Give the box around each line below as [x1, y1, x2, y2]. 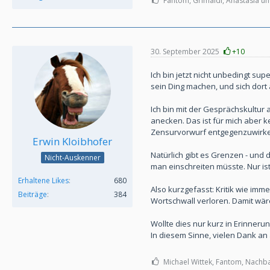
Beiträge [18, 189, 47, 200]
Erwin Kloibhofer [33, 134, 112, 149]
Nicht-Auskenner [44, 152, 101, 163]
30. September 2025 [151, 46, 219, 57]
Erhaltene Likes [18, 175, 69, 186]
